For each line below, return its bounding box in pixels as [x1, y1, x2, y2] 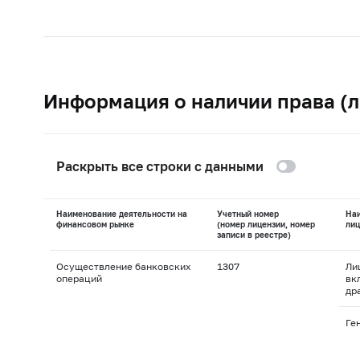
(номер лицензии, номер [216, 219, 315, 229]
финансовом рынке [55, 219, 134, 229]
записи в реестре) [216, 229, 291, 239]
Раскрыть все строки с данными [55, 157, 264, 174]
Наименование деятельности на [55, 208, 187, 219]
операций [55, 272, 102, 284]
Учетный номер [216, 208, 279, 219]
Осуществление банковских [55, 260, 190, 272]
